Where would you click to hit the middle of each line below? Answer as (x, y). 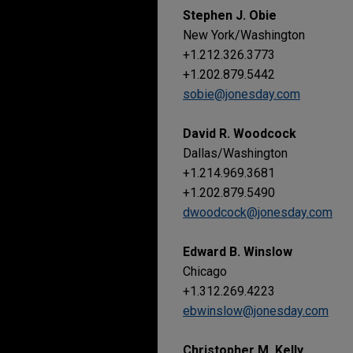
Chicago (205, 271)
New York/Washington (244, 35)
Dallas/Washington (235, 153)
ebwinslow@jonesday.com (256, 311)
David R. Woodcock (240, 134)
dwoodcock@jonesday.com (258, 212)
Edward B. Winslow (238, 252)
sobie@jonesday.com (242, 94)
